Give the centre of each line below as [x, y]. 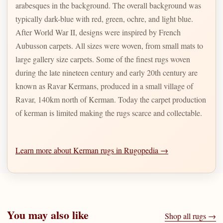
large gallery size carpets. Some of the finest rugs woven [103, 59]
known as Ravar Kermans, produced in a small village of [104, 86]
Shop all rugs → [190, 216]
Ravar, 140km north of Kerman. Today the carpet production [111, 99]
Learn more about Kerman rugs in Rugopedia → [92, 150]
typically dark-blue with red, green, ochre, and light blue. [104, 18]
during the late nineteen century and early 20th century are [107, 72]
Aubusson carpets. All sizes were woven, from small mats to [45, 45]
